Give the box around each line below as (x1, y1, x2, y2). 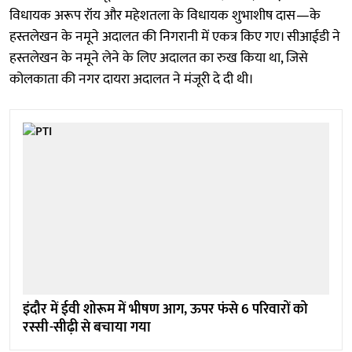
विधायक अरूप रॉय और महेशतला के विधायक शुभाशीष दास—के (9, 3, 321, 27)
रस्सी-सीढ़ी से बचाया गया (23, 316, 151, 340)
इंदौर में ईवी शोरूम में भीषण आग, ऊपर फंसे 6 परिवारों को (23, 298, 308, 322)
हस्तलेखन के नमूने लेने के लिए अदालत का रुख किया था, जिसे (9, 46, 308, 70)
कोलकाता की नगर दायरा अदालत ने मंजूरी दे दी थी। (9, 67, 254, 91)
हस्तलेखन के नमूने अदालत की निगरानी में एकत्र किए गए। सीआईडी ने (9, 24, 340, 49)
